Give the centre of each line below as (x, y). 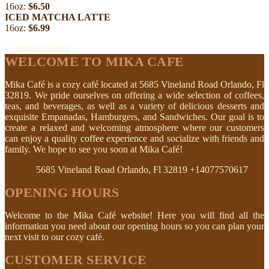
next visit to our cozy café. (55, 237)
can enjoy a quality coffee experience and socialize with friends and (134, 138)
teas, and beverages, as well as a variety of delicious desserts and (134, 106)
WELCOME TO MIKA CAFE (94, 61)
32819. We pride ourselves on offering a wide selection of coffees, (134, 95)
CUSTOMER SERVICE (76, 259)
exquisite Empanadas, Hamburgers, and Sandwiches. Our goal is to (134, 116)
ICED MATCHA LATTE (58, 17)
